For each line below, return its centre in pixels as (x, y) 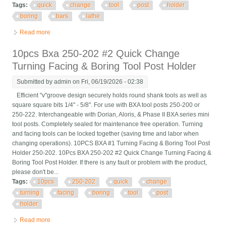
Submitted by (36, 82)
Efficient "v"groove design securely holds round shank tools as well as (110, 96)
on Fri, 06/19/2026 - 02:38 (107, 82)
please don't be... (36, 172)
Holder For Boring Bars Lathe (91, 42)
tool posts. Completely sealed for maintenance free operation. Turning (108, 124)
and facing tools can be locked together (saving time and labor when (106, 134)
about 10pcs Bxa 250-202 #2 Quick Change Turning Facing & (135, 220)
